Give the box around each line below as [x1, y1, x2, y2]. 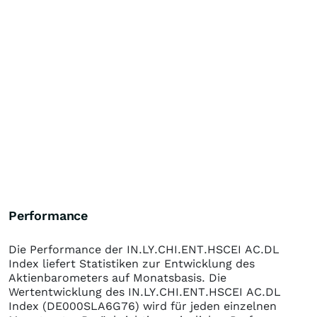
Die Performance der [8, 243, 127, 256]
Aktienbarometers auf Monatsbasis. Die [8, 271, 226, 284]
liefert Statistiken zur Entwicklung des [39, 257, 255, 270]
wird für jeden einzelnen [139, 299, 277, 313]
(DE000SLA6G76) [42, 299, 139, 313]
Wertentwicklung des [8, 285, 128, 299]
